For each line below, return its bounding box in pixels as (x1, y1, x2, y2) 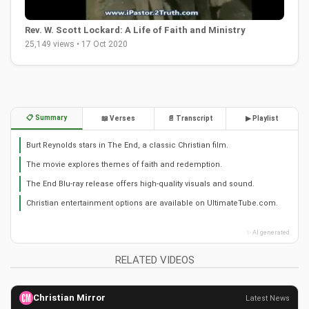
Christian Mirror (33, 292, 106, 303)
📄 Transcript (167, 114, 213, 123)
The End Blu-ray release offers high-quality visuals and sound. (26, 179, 255, 189)
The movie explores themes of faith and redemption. (26, 160, 222, 170)
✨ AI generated (246, 229, 290, 237)
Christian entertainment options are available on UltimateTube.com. (26, 199, 278, 208)
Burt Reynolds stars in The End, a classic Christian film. (26, 141, 228, 150)
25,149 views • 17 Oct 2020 (25, 39, 128, 50)
